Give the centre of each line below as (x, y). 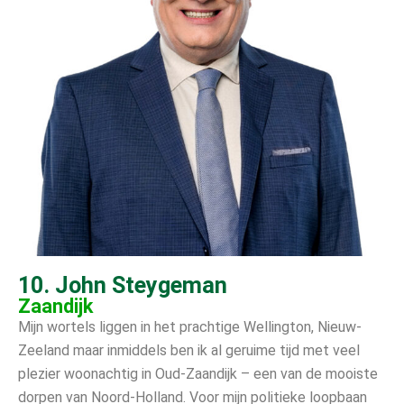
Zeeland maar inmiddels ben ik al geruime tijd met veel (189, 350)
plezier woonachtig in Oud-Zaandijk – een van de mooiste (198, 373)
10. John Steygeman (123, 285)
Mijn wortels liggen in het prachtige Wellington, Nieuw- (190, 326)
